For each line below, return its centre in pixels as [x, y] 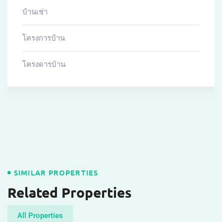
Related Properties [70, 192]
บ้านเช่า [35, 12]
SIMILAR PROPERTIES [56, 172]
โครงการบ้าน [44, 38]
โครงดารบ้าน [44, 64]
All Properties [40, 215]
